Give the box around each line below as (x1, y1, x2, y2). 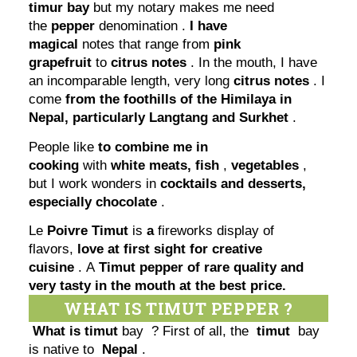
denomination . (95, 18, 190, 34)
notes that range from (78, 37, 214, 53)
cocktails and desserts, (160, 175, 307, 191)
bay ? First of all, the (118, 324, 253, 339)
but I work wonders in (29, 175, 161, 191)
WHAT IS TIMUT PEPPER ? (64, 298, 293, 320)
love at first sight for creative (77, 241, 263, 257)
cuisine (29, 260, 75, 276)
